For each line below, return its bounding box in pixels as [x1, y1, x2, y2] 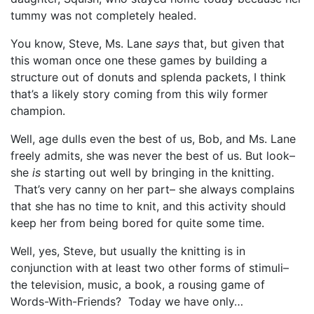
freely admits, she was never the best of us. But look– [11, 148, 295, 163]
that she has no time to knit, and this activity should [11, 198, 286, 213]
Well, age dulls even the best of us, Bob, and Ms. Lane [11, 131, 296, 146]
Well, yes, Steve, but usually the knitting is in [11, 243, 245, 258]
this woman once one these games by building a [11, 53, 267, 67]
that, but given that [183, 36, 285, 50]
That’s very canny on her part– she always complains [11, 182, 294, 196]
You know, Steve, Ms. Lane [11, 36, 156, 50]
